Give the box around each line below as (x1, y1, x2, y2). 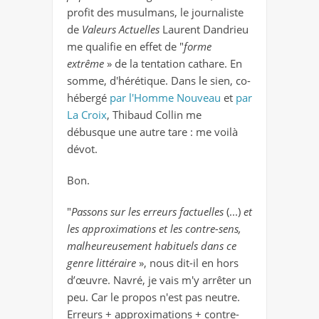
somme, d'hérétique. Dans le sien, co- (67, 73, 251, 88)
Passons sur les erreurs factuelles (71, 204, 224, 219)
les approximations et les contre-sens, (67, 221, 241, 236)
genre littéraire (67, 256, 139, 271)
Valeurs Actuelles (82, 22, 162, 37)
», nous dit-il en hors (139, 256, 239, 271)
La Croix (67, 108, 107, 122)
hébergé (67, 90, 110, 105)
